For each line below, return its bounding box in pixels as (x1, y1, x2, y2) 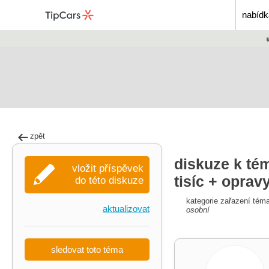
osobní (186, 205, 210, 214)
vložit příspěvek (72, 163, 144, 174)
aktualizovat (103, 204, 150, 214)
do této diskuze (75, 175, 144, 186)
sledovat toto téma (51, 244, 123, 255)
